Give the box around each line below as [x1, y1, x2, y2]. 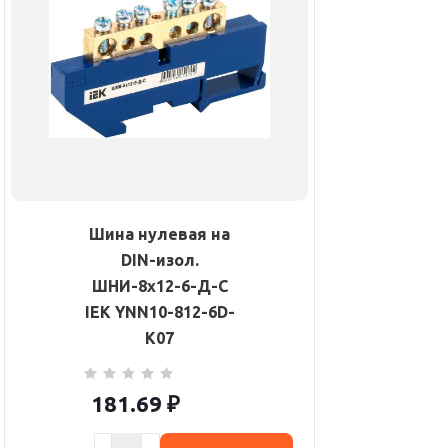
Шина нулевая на [89, 225, 230, 244]
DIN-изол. [120, 251, 199, 270]
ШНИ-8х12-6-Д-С [91, 277, 228, 296]
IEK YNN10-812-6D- [84, 303, 235, 322]
